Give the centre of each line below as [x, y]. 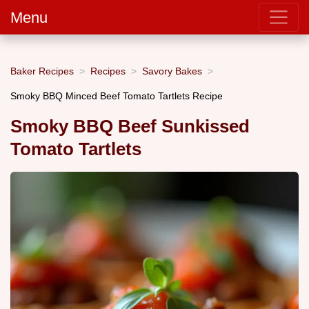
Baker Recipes [42, 71]
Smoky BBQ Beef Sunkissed [130, 127]
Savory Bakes [172, 71]
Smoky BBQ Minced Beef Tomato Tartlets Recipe [117, 96]
